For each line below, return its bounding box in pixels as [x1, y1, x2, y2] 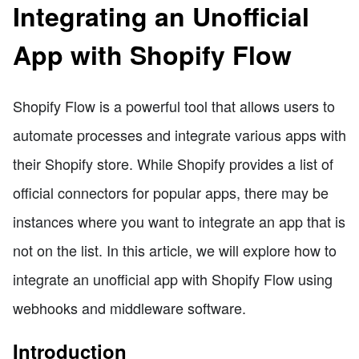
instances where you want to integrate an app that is [13, 210, 345, 232]
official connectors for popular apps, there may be [13, 181, 329, 203]
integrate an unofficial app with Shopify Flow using [13, 268, 333, 289]
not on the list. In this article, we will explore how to [13, 239, 337, 260]
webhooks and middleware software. [13, 296, 246, 318]
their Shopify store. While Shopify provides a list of [13, 152, 333, 174]
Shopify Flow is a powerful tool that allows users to [13, 95, 335, 116]
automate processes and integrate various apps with [13, 123, 346, 145]
